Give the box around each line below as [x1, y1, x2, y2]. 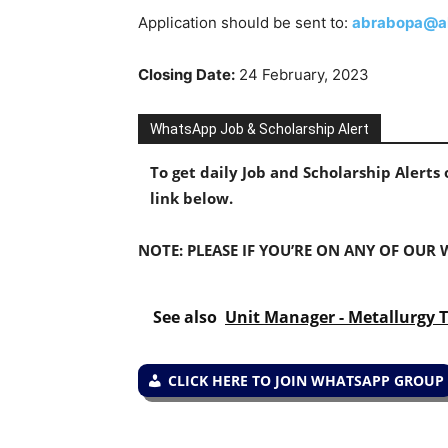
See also [153, 306, 217, 328]
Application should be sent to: [138, 13, 352, 32]
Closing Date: [138, 65, 235, 84]
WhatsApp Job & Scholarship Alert [150, 121, 369, 137]
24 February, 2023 [235, 65, 369, 84]
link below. [150, 188, 233, 208]
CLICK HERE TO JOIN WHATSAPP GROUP [168, 371, 444, 390]
